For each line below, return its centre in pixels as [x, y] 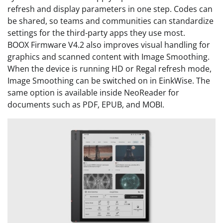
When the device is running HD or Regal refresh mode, [110, 69]
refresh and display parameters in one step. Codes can [110, 9]
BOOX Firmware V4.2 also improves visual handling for [109, 45]
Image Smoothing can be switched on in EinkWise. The [109, 81]
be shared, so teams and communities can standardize [111, 21]
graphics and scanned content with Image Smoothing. [109, 57]
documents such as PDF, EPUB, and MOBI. [86, 105]
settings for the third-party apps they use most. [96, 33]
